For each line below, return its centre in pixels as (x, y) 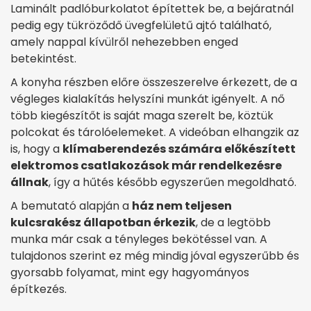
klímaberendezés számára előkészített (179, 149)
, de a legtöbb (233, 222)
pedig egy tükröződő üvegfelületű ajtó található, (141, 25)
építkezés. (39, 289)
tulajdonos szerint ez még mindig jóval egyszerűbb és (155, 255)
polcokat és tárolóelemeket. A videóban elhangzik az (155, 132)
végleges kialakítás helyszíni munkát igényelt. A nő (148, 99)
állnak (30, 182)
